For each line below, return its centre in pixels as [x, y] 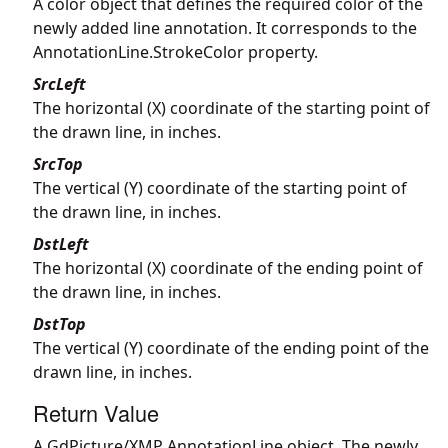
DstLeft [61, 243]
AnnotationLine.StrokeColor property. [175, 51]
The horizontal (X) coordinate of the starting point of [231, 107]
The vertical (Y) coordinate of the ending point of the [231, 347]
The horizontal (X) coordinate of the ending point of [228, 267]
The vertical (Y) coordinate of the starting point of [220, 187]
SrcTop [58, 163]
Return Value [96, 412]
